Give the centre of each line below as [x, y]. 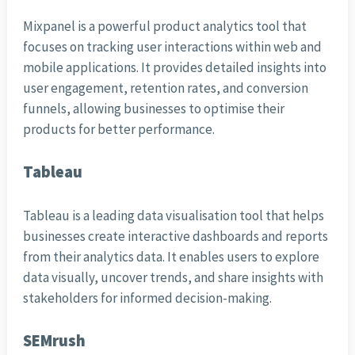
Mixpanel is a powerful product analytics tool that [164, 27]
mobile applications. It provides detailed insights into [174, 68]
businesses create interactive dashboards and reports [175, 237]
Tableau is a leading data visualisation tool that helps [173, 216]
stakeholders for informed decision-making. [147, 298]
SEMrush [54, 341]
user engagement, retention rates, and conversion [165, 88]
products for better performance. [118, 130]
